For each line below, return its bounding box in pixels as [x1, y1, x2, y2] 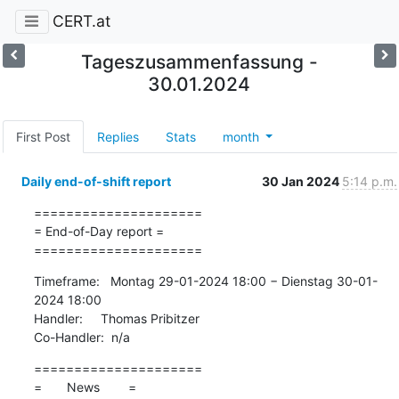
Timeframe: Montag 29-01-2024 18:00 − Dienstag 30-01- [33, 273, 378, 289]
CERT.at [52, 12, 110, 31]
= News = [33, 379, 136, 395]
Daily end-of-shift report [20, 173, 171, 189]
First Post [15, 128, 70, 144]
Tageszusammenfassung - [80, 50, 318, 73]
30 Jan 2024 [261, 173, 342, 189]
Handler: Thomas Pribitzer [33, 310, 199, 326]
